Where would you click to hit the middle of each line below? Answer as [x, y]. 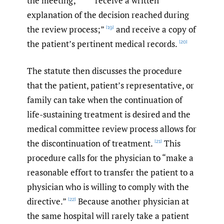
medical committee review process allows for [112, 129]
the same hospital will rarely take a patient [108, 216]
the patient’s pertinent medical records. [102, 43]
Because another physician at [132, 201]
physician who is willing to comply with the [108, 187]
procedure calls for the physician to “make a [110, 158]
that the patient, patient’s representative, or [110, 85]
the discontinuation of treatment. [90, 143]
